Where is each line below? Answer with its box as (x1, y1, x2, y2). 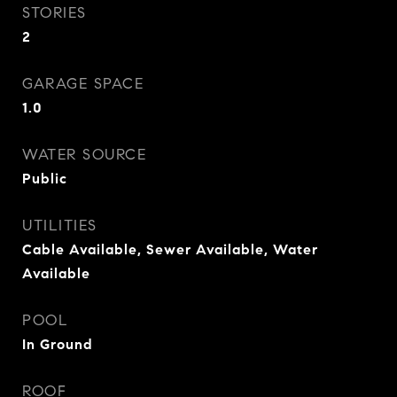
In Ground (22, 336, 93, 353)
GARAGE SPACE (22, 74, 144, 93)
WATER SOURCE (22, 145, 146, 164)
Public (22, 170, 67, 187)
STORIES (22, 4, 87, 22)
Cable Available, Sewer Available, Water (22, 241, 318, 258)
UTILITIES (22, 216, 97, 235)
